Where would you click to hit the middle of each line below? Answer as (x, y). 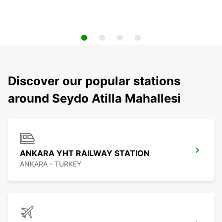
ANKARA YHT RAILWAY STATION (85, 153)
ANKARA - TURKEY (51, 164)
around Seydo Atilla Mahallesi (94, 99)
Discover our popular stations (94, 81)
